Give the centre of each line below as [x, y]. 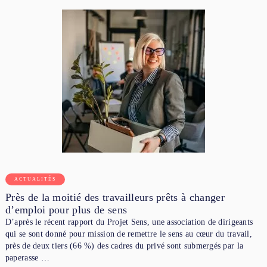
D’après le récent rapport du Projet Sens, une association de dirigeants [129, 222]
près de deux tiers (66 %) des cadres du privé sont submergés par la [124, 246]
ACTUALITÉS [35, 179]
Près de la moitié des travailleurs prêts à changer [115, 197]
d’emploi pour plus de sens [66, 209]
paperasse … [27, 257]
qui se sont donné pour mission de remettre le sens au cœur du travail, [128, 234]
